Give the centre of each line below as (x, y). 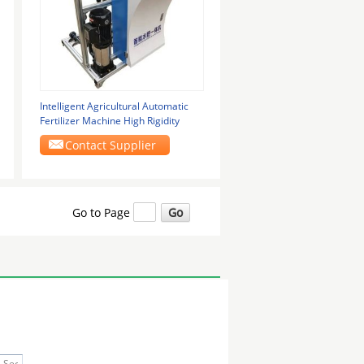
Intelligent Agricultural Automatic (114, 106)
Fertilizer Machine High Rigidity (109, 121)
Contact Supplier (111, 145)
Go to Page (102, 212)
